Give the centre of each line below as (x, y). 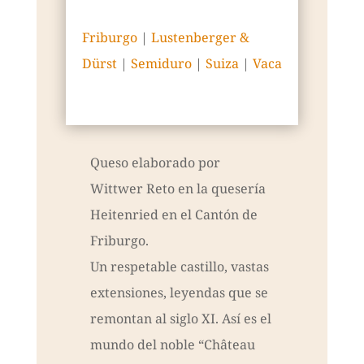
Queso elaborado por (155, 163)
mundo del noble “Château (172, 345)
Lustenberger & (200, 38)
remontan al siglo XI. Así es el (180, 319)
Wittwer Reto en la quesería (178, 189)
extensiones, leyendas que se (179, 293)
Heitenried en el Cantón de (173, 215)
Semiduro (161, 64)
